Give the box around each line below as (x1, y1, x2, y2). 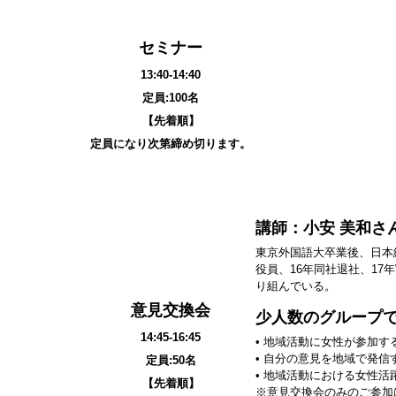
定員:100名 (142, 91, 199, 104)
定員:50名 (145, 354, 196, 367)
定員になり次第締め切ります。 (90, 137, 251, 150)
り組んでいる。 (255, 279, 336, 293)
